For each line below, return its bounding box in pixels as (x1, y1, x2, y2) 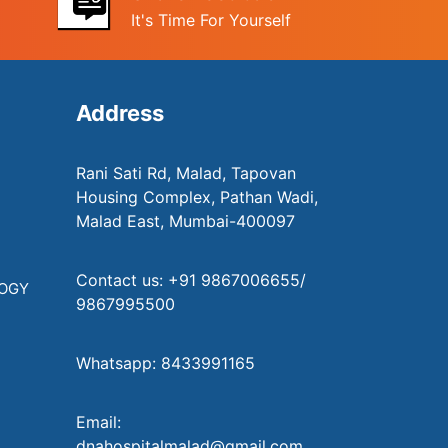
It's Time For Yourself (130, 10, 291, 31)
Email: (76, 412, 121, 433)
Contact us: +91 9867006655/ (76, 270, 306, 291)
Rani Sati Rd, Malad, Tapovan (76, 163, 296, 184)
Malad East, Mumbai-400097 (76, 211, 295, 232)
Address (76, 100, 164, 127)
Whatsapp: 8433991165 (76, 353, 255, 374)
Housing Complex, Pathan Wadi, (76, 187, 318, 208)
